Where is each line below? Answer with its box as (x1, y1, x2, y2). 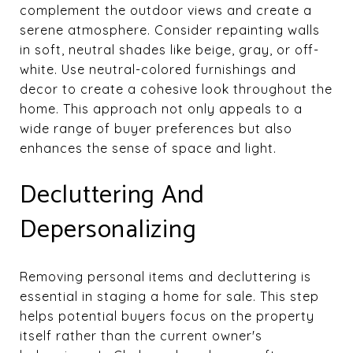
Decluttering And (20, 174, 205, 216)
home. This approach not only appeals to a (20, 100, 303, 117)
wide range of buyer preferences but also (20, 120, 292, 136)
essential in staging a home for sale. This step (20, 288, 319, 304)
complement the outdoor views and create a (20, 2, 312, 18)
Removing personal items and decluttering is (20, 268, 311, 284)
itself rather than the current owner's (20, 327, 262, 344)
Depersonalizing (20, 209, 197, 251)
